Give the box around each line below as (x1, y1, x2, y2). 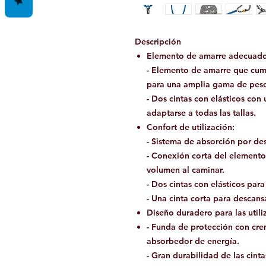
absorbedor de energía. (147, 235, 239, 246)
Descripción (135, 36, 181, 47)
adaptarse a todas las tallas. (147, 107, 256, 118)
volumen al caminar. (147, 164, 224, 175)
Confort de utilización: (147, 121, 235, 132)
